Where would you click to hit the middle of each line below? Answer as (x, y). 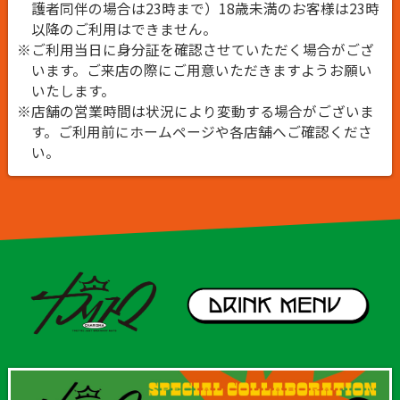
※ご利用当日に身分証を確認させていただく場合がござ (195, 49)
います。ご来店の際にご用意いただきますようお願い (201, 70)
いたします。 (73, 90)
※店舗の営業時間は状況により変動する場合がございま (195, 111)
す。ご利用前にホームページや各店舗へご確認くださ (201, 131)
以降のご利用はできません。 (124, 29)
